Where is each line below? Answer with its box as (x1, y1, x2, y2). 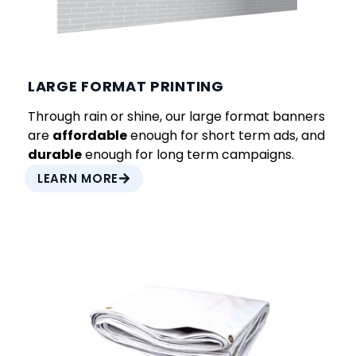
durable (28, 145, 82, 164)
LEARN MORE (37, 169, 118, 187)
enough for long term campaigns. (82, 145, 294, 164)
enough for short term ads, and (127, 126, 325, 145)
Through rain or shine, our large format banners (28, 106, 325, 126)
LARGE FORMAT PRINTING (28, 75, 224, 96)
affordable (52, 126, 127, 145)
